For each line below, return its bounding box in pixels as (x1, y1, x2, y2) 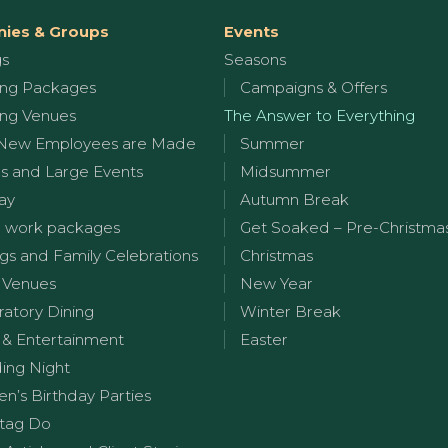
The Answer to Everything (224, 106, 415, 125)
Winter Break (240, 302, 341, 321)
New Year (240, 274, 313, 293)
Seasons (224, 50, 286, 69)
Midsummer (240, 162, 331, 181)
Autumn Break (240, 190, 349, 209)
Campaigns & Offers (240, 78, 387, 97)
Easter (240, 330, 288, 349)
